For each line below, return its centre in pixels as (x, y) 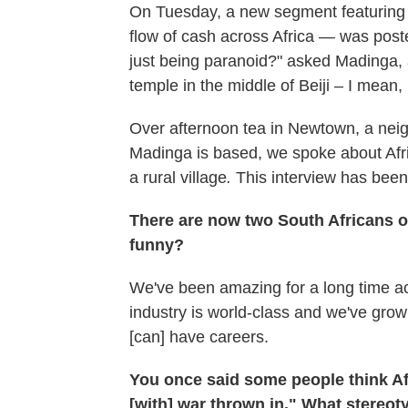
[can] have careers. (199, 337)
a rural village (178, 178)
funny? (157, 245)
